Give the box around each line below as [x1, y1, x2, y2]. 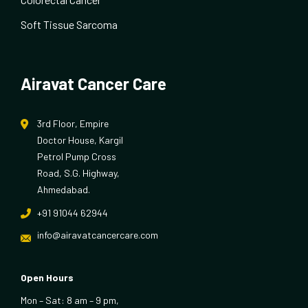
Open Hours [21, 272, 74, 284]
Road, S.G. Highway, [37, 167, 120, 179]
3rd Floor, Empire [37, 118, 109, 130]
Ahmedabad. [37, 184, 90, 196]
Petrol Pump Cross [37, 151, 116, 163]
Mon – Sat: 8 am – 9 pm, [21, 294, 119, 307]
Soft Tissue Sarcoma [21, 18, 118, 32]
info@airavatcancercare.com [37, 229, 158, 241]
